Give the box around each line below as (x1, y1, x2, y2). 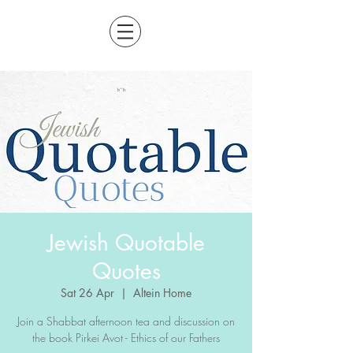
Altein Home (133, 285, 191, 300)
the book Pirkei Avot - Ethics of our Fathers (32, 330, 220, 345)
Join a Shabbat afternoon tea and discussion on (17, 314, 235, 329)
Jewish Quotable (47, 229, 205, 257)
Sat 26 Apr (61, 285, 114, 300)
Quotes (91, 257, 161, 285)
